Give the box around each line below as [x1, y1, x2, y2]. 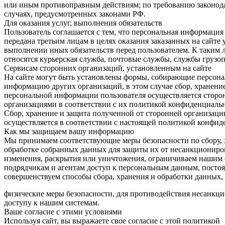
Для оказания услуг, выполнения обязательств [4, 18, 162, 27]
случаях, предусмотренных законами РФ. [4, 9, 146, 18]
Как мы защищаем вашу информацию [4, 127, 134, 136]
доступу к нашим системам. [4, 198, 99, 207]
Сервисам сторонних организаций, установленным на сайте [4, 63, 211, 72]
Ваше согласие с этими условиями [4, 207, 122, 216]
